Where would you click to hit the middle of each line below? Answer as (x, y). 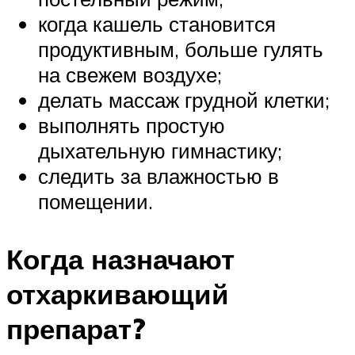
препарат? (76, 329)
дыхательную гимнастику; (160, 151)
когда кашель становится (157, 24)
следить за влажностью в (158, 176)
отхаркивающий (118, 294)
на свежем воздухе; (130, 75)
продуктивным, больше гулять (181, 50)
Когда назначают (120, 260)
